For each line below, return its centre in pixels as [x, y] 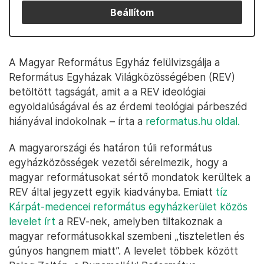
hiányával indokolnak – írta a [77, 121]
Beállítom [132, 12]
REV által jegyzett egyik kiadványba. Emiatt [112, 192]
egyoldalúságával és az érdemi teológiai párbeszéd [128, 106]
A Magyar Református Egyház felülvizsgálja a [114, 62]
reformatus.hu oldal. [193, 121]
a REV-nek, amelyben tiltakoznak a [139, 221]
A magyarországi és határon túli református [110, 148]
